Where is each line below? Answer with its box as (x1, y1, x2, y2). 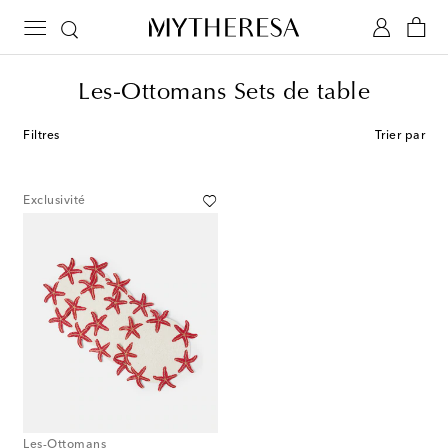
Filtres (23, 130, 60, 142)
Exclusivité (23, 194, 86, 207)
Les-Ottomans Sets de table (78, 81, 370, 105)
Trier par (374, 130, 425, 142)
